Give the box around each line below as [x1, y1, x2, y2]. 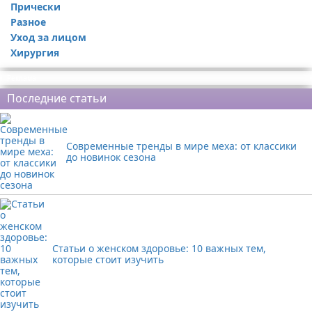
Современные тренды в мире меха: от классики [66, 139, 297, 153]
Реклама [7, 73, 36, 83]
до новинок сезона [66, 150, 156, 164]
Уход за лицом [10, 31, 86, 44]
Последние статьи [7, 91, 107, 106]
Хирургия [10, 46, 59, 59]
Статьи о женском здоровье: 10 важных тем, [52, 242, 267, 255]
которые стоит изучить [52, 253, 164, 266]
